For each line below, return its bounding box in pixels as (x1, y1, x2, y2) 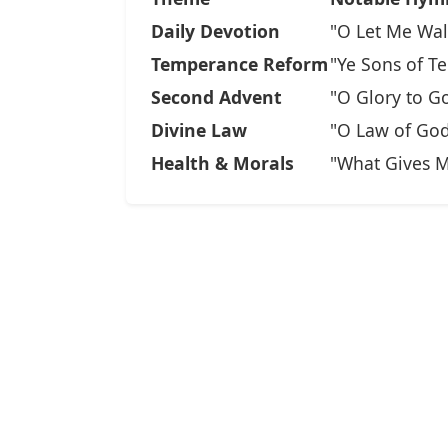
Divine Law (151, 118, 247, 143)
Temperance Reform (151, 52, 328, 77)
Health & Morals (151, 151, 294, 176)
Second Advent (151, 85, 282, 110)
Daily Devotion (151, 19, 280, 44)
